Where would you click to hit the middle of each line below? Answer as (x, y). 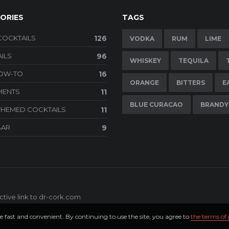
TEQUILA (193, 61)
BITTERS (191, 83)
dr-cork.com (60, 197)
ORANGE (144, 83)
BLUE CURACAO (156, 105)
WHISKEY (145, 61)
